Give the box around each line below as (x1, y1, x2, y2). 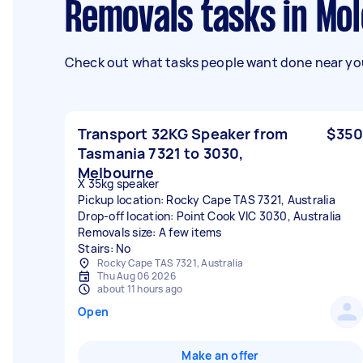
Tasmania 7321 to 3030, (78, 143, 244, 163)
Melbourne (78, 163, 155, 182)
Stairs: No (78, 241, 131, 256)
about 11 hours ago (97, 282, 183, 296)
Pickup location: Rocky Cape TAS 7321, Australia (78, 192, 335, 207)
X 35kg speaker (78, 176, 160, 191)
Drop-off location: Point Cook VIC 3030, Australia (78, 208, 342, 224)
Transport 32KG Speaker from (78, 124, 288, 143)
